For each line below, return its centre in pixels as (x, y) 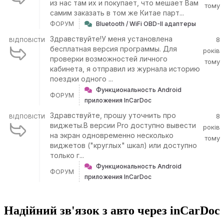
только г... (67, 155)
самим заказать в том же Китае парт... (117, 13)
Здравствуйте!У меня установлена (111, 39)
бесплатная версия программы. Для (113, 49)
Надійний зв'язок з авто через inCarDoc (112, 210)
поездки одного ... (81, 79)
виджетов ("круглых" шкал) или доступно (123, 145)
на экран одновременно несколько (112, 135)
